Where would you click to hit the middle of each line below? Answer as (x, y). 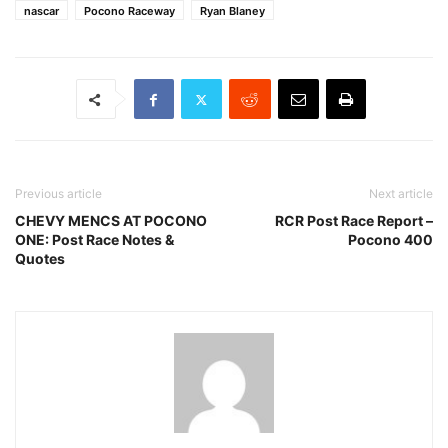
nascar (41, 11)
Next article (401, 194)
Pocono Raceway (129, 11)
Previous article (58, 194)
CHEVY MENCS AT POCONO (111, 221)
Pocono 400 (390, 240)
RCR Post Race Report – (354, 221)
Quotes (40, 259)
